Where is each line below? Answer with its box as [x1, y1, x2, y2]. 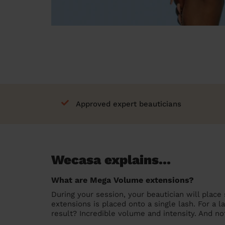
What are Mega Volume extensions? [51, 175, 194, 185]
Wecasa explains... [51, 152, 171, 167]
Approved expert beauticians [76, 99, 181, 108]
